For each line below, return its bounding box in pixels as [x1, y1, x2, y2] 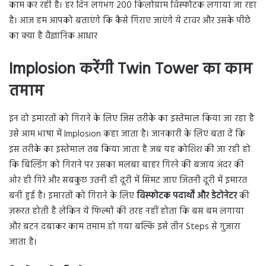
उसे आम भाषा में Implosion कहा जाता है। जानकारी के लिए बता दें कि [9, 126, 245, 141]
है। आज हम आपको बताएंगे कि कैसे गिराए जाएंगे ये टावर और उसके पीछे [9, 14, 251, 28]
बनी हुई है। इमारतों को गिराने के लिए [9, 188, 137, 203]
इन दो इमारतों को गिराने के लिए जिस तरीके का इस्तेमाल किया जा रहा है [9, 111, 254, 126]
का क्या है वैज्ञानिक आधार [9, 29, 97, 44]
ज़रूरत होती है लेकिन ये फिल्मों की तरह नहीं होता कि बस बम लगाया [9, 204, 244, 218]
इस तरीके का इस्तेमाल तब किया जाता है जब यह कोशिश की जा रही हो [9, 142, 251, 157]
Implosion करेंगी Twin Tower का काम [9, 57, 252, 83]
